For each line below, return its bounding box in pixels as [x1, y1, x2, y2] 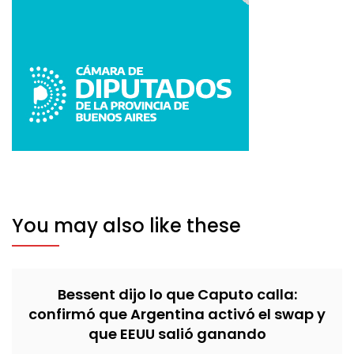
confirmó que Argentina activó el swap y [28, 303, 326, 324]
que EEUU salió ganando [88, 323, 266, 344]
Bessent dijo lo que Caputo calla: [57, 284, 297, 304]
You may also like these [12, 212, 241, 239]
